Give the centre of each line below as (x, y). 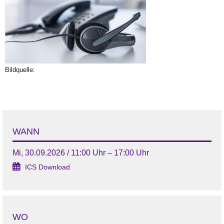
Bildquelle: (20, 70)
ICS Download (47, 167)
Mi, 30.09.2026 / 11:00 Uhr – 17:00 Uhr (81, 153)
